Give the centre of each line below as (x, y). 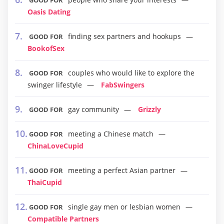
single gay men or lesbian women (124, 207)
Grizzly (149, 109)
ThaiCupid (45, 182)
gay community (93, 109)
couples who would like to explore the (131, 73)
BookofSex (46, 48)
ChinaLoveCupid (55, 146)
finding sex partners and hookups (124, 36)
